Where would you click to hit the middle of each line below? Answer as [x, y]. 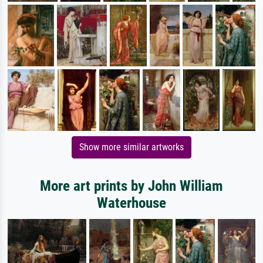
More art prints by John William [131, 186]
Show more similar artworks [131, 147]
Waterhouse [131, 203]
